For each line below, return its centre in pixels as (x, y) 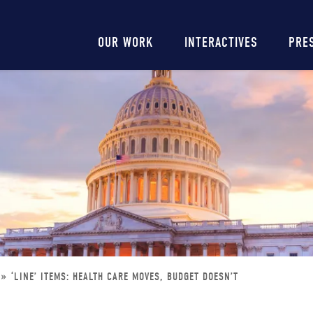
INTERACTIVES (221, 42)
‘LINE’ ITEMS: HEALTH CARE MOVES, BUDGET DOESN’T (125, 277)
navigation (135, 54)
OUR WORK (126, 42)
